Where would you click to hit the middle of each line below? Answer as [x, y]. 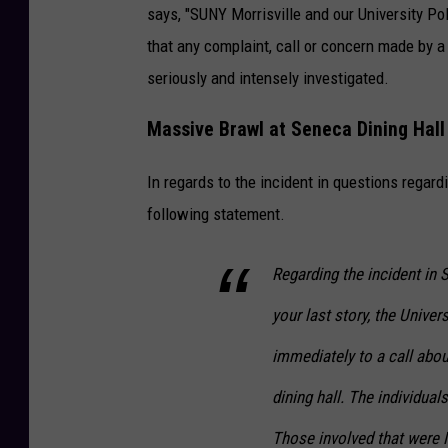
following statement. [216, 213]
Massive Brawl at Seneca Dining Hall [296, 129]
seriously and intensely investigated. [268, 78]
